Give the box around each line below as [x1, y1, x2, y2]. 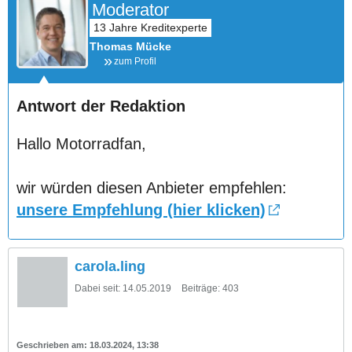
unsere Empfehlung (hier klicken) [16, 200, 266, 218]
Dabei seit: [75, 282, 120, 294]
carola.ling [75, 258, 145, 274]
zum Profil [113, 55, 156, 67]
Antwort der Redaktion [16, 97, 185, 115]
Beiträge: [181, 282, 220, 294]
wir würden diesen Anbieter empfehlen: [16, 178, 287, 196]
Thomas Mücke [90, 39, 171, 53]
